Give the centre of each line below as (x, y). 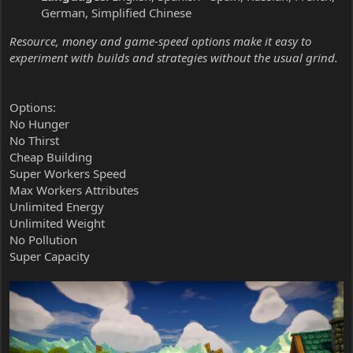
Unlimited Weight (57, 223)
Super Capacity (50, 256)
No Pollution (43, 239)
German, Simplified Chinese (116, 12)
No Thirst (34, 140)
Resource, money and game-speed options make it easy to (160, 41)
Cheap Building (51, 156)
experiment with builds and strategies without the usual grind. (174, 57)
